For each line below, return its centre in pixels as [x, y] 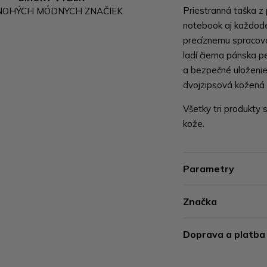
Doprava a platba [224, 234]
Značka [200, 201]
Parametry [209, 169]
